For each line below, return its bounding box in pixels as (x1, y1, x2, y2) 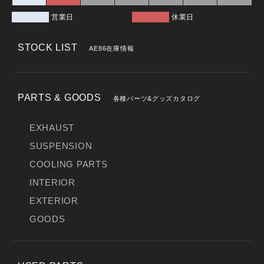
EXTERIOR (29, 196, 78, 206)
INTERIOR (29, 178, 75, 187)
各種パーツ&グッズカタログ (113, 95, 201, 102)
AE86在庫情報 (89, 45, 134, 52)
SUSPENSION (29, 141, 93, 151)
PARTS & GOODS (18, 92, 101, 103)
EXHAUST (29, 123, 75, 133)
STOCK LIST (18, 42, 78, 52)
